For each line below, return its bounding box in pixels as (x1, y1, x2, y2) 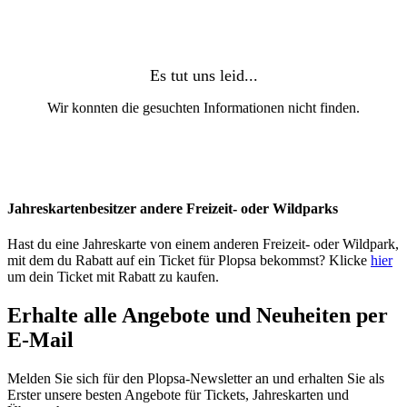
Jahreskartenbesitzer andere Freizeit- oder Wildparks (7, 201, 338, 217)
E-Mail (7, 328, 74, 352)
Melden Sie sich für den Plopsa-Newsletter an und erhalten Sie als (7, 371, 384, 387)
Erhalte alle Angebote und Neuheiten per (7, 303, 388, 328)
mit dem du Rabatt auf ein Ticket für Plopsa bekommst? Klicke (7, 253, 371, 269)
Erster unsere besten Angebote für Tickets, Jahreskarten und (7, 387, 349, 403)
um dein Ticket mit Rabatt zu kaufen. (7, 269, 219, 285)
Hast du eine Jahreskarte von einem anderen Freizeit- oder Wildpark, (7, 236, 399, 253)
